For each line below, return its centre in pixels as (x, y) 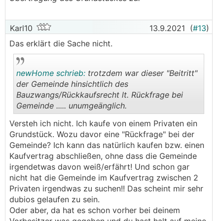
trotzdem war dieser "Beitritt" (141, 73)
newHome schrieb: (51, 73)
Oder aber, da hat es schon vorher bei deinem (95, 210)
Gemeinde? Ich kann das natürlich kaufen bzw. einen (107, 145)
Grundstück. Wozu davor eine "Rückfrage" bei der (102, 134)
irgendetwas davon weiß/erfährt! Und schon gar (99, 167)
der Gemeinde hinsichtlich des (72, 84)
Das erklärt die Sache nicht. (61, 43)
